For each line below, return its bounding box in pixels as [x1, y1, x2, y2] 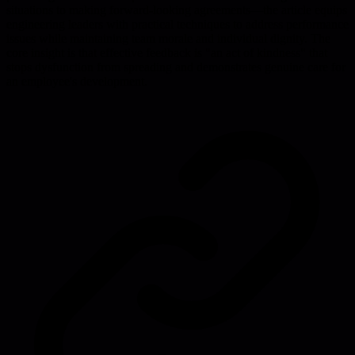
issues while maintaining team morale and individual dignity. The [6, 31, 330, 45]
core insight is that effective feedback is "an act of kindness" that [6, 45, 327, 59]
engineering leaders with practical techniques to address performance [6, 17, 349, 31]
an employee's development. [6, 74, 147, 88]
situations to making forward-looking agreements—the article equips [6, 2, 347, 17]
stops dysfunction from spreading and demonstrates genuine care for [6, 59, 345, 74]
